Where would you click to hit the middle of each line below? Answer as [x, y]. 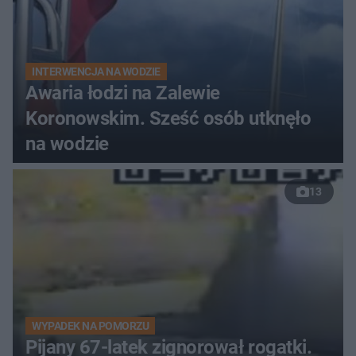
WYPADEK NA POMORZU [91, 325]
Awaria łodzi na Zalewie [123, 93]
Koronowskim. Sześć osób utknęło [168, 118]
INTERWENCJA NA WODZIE [96, 71]
